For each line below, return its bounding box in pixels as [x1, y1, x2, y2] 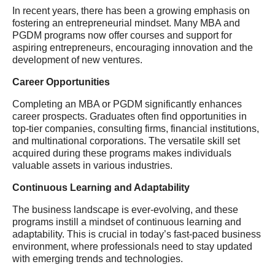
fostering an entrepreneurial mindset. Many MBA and [12, 18, 240, 28]
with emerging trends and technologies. [12, 254, 183, 264]
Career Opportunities [12, 77, 110, 87]
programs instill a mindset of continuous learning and [12, 217, 241, 227]
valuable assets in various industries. [12, 160, 172, 171]
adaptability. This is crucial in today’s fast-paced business [12, 229, 261, 239]
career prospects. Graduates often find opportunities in [12, 111, 247, 122]
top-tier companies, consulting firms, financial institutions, [12, 123, 259, 134]
